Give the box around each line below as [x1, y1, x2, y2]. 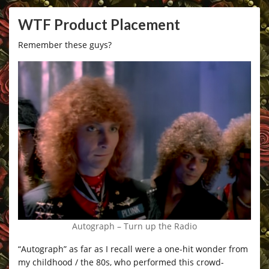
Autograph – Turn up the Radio [72, 220, 197, 232]
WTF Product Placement [18, 16, 180, 34]
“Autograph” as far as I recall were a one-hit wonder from [18, 243, 248, 255]
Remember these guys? [18, 39, 112, 51]
